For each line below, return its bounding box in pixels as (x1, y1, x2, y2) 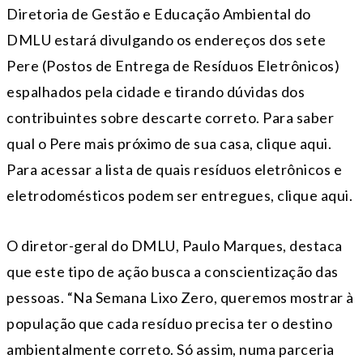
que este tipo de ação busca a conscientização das (6, 262, 339, 280)
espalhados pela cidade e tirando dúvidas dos (6, 82, 305, 100)
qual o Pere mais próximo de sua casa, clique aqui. (6, 134, 331, 152)
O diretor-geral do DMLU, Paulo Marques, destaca (6, 236, 343, 254)
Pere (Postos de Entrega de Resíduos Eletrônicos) (6, 56, 340, 75)
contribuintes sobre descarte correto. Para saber (6, 108, 334, 126)
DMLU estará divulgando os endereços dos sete (6, 30, 326, 49)
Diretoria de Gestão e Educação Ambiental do (6, 4, 311, 23)
